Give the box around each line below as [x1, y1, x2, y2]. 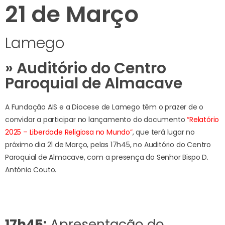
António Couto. [5, 165, 57, 175]
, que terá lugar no [132, 127, 195, 138]
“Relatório [187, 115, 219, 125]
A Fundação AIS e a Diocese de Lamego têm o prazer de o [5, 102, 204, 113]
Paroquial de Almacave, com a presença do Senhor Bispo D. [5, 152, 208, 163]
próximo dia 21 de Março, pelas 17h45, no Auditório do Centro [5, 140, 211, 150]
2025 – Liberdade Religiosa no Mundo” [5, 127, 133, 138]
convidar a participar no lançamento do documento [5, 115, 187, 125]
